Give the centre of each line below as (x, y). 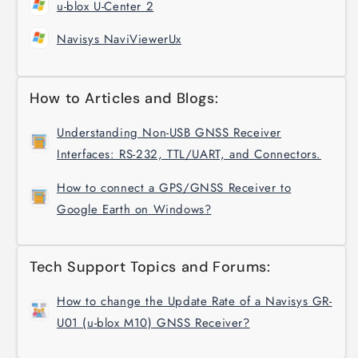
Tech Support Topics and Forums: (150, 267)
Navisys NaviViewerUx (119, 39)
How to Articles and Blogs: (124, 98)
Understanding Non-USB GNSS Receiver (169, 132)
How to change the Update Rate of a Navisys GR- (195, 301)
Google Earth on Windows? (134, 209)
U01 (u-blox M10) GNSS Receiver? (153, 322)
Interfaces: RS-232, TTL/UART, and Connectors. (189, 154)
